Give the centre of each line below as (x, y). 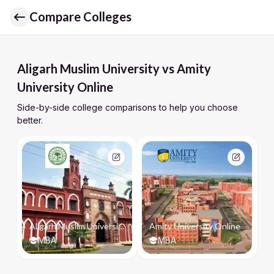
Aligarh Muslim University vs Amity (114, 68)
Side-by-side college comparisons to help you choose (128, 107)
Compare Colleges (80, 17)
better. (30, 120)
